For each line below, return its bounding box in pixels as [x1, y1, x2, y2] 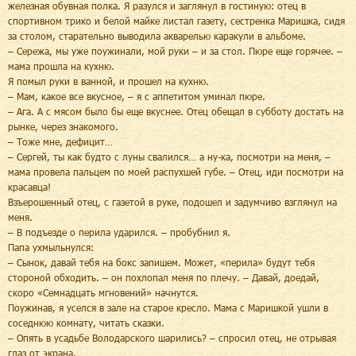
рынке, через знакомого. [8, 120, 118, 132]
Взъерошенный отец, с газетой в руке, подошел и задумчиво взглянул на [8, 195, 337, 207]
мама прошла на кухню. [8, 60, 114, 72]
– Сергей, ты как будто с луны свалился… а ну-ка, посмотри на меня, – [8, 150, 331, 162]
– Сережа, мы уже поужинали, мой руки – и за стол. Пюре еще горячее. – [8, 44, 342, 56]
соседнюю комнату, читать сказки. [8, 316, 164, 328]
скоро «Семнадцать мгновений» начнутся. [8, 286, 199, 298]
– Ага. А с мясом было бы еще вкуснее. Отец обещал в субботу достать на [8, 105, 343, 117]
